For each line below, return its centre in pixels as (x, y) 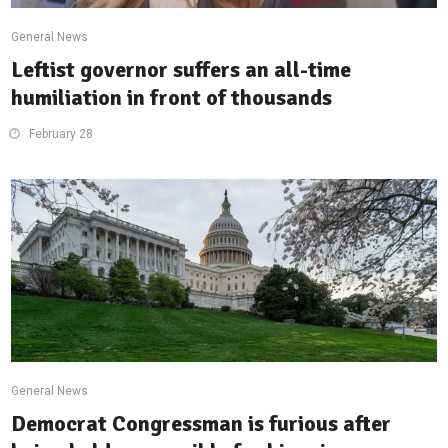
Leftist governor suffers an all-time (181, 70)
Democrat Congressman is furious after (201, 424)
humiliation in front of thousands (172, 98)
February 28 (61, 134)
